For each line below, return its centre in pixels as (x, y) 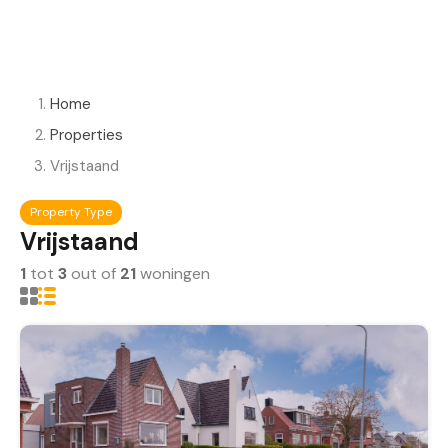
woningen (173, 273)
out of (93, 273)
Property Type (71, 212)
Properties (86, 135)
